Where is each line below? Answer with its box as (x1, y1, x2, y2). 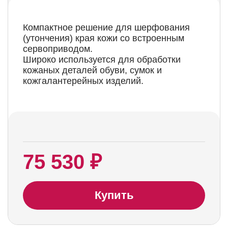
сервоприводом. (23, 44, 93, 54)
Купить (94, 189, 134, 202)
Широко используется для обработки (23, 54, 181, 65)
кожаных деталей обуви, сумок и (23, 65, 162, 75)
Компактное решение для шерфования (23, 22, 190, 33)
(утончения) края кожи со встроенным (23, 33, 184, 43)
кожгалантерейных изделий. (23, 76, 144, 86)
